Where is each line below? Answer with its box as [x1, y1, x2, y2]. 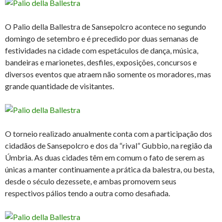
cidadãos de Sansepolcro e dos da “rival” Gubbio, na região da [5, 141, 212, 151]
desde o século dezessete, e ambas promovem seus [5, 176, 176, 186]
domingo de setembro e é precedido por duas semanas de [5, 34, 198, 44]
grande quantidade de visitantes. [5, 81, 114, 91]
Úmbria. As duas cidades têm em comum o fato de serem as [5, 153, 205, 163]
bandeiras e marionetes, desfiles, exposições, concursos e [5, 57, 197, 67]
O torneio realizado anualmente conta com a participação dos [5, 129, 212, 139]
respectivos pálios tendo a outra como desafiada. [5, 188, 170, 198]
